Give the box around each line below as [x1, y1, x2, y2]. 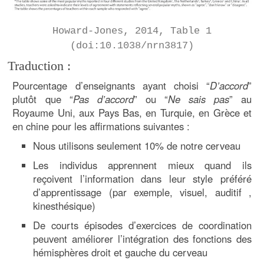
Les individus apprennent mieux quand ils [33, 158, 252, 173]
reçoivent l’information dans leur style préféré [33, 171, 252, 186]
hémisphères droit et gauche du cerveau [33, 245, 208, 260]
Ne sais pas [167, 92, 229, 107]
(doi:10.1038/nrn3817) [70, 40, 194, 52]
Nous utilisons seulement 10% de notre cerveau [33, 138, 241, 153]
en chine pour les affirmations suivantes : [12, 119, 190, 134]
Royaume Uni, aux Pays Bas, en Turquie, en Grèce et [12, 105, 252, 120]
